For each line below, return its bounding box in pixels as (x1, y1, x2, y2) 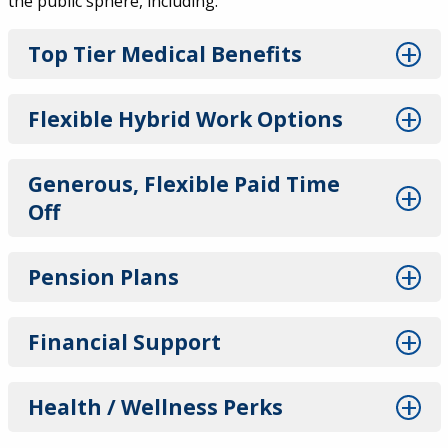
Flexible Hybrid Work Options (27, 105, 343, 134)
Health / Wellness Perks (27, 393, 283, 422)
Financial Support (27, 328, 221, 357)
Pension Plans (27, 263, 179, 292)
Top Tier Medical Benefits (27, 40, 302, 69)
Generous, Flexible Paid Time (27, 170, 340, 199)
